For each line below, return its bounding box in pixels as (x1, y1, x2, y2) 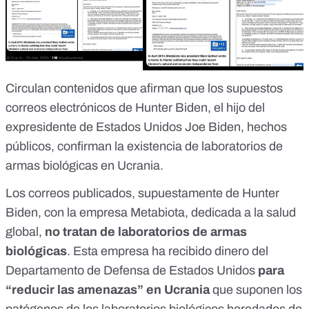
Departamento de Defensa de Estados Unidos (6, 263, 255, 278)
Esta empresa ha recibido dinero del (73, 244, 268, 259)
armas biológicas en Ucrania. (6, 159, 163, 173)
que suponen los (210, 283, 302, 297)
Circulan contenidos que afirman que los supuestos (6, 81, 283, 96)
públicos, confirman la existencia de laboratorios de (6, 139, 283, 154)
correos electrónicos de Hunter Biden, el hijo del (6, 101, 265, 115)
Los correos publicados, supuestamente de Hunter (6, 186, 279, 201)
